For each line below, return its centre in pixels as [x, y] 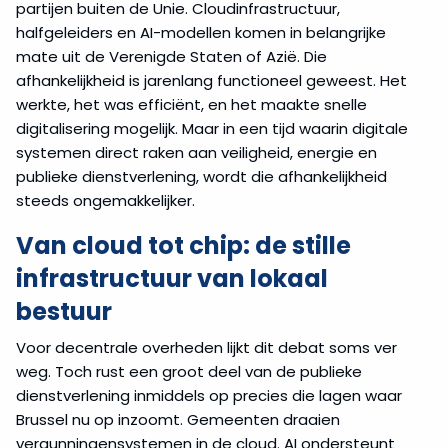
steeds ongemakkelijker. [105, 201]
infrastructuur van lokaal [172, 279]
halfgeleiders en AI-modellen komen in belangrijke [201, 33]
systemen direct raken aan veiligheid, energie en [196, 153]
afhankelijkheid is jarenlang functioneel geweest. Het [211, 81]
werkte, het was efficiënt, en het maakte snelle [191, 105]
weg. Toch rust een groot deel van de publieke [189, 372]
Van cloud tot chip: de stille [183, 246]
